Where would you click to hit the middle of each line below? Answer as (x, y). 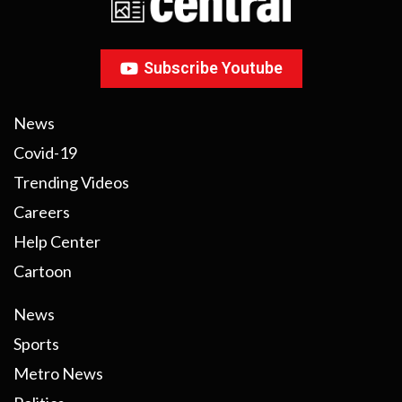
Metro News (58, 374)
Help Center (57, 242)
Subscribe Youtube (213, 68)
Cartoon (43, 271)
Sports (36, 344)
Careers (42, 212)
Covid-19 (45, 153)
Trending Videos (71, 183)
